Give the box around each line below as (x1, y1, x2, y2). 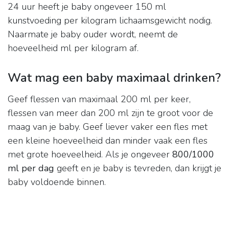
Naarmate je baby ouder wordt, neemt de (8, 28, 178, 41)
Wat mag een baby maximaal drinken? (8, 70, 221, 86)
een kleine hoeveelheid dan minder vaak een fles (8, 134, 208, 147)
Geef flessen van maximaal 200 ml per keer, (8, 93, 191, 106)
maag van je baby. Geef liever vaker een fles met (8, 121, 208, 133)
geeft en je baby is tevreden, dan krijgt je (54, 162, 221, 175)
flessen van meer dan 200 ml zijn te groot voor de (8, 107, 213, 120)
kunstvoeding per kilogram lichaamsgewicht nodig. (8, 14, 212, 27)
